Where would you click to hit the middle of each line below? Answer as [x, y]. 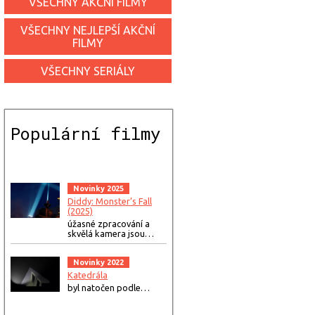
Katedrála [88, 275]
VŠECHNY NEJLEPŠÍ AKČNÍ [88, 30]
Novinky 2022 [98, 262]
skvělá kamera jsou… [111, 233]
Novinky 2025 [98, 188]
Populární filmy [85, 134]
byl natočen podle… [109, 288]
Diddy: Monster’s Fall [110, 201]
